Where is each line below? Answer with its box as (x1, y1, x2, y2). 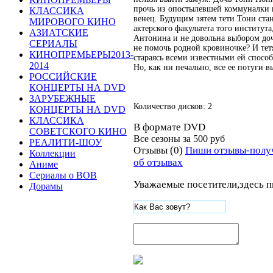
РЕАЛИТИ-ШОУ (29, 137, 102, 147)
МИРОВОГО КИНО (29, 16, 116, 27)
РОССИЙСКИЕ (29, 71, 97, 82)
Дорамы (29, 181, 63, 191)
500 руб (193, 133, 225, 144)
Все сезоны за (133, 133, 193, 144)
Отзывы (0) (133, 144, 183, 156)
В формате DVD (133, 121, 205, 133)
